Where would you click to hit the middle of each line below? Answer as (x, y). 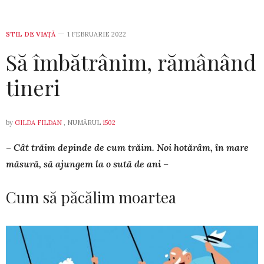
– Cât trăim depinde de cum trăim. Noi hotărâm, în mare (127, 147)
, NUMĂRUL (82, 122)
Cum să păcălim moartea (91, 197)
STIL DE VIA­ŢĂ (31, 34)
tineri (33, 87)
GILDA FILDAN (38, 122)
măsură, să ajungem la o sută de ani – (87, 164)
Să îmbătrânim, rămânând (131, 62)
